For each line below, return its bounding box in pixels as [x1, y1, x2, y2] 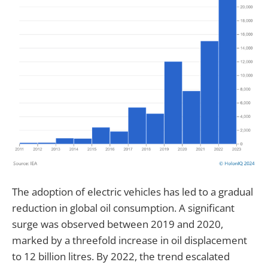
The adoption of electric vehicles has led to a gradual [12, 184, 253, 199]
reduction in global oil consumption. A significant [12, 200, 234, 215]
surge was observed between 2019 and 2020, [12, 217, 223, 231]
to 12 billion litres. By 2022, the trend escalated [12, 249, 230, 263]
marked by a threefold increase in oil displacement [12, 233, 247, 247]
